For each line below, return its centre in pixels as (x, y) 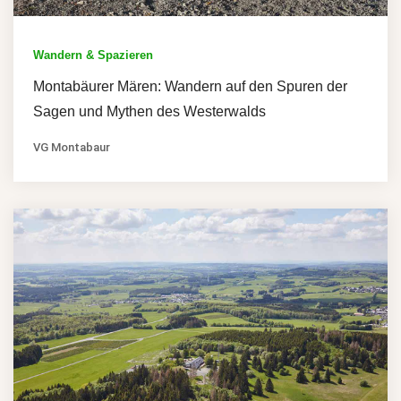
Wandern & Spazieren (93, 55)
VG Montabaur (72, 147)
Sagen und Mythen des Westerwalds (149, 111)
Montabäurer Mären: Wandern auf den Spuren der (190, 86)
